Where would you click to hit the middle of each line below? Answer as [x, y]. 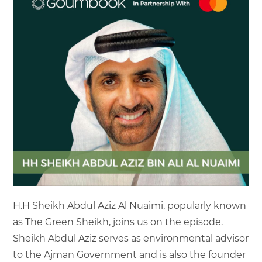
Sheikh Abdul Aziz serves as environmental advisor [131, 238]
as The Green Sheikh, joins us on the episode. [118, 222]
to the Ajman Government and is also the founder [130, 254]
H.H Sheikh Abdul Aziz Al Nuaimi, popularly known [130, 205]
